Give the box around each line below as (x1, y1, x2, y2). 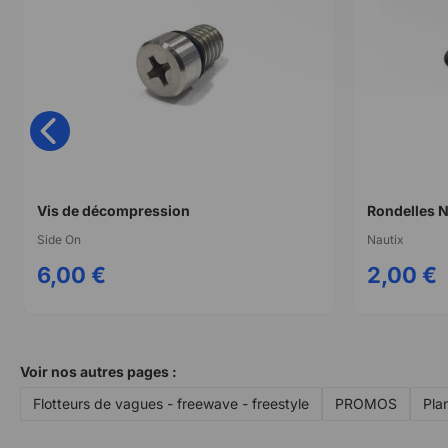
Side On (37, 232, 81, 248)
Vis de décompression (37, 202, 190, 220)
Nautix (366, 232, 404, 248)
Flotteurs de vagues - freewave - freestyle (33, 395, 309, 413)
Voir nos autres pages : (20, 363, 177, 381)
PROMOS (335, 395, 397, 413)
